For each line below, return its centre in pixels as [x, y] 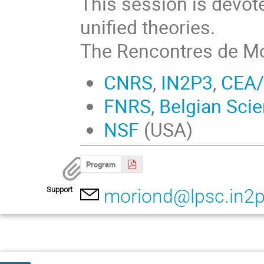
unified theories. [148, 27]
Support [60, 190]
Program [101, 165]
